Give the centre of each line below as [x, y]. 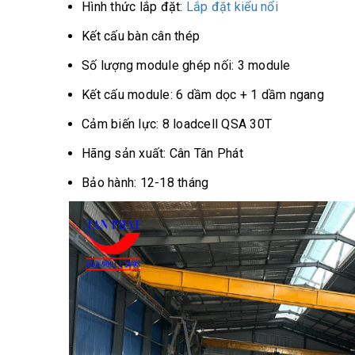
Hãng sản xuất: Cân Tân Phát [162, 153]
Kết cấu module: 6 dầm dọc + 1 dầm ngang [203, 95]
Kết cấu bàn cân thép [141, 36]
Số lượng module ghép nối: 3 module [186, 65]
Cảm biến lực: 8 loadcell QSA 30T [179, 124]
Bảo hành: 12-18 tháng [145, 183]
